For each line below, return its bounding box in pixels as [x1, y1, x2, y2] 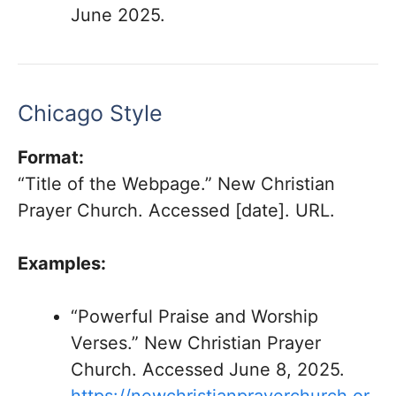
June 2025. [71, 4, 165, 26]
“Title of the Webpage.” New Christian [18, 173, 335, 194]
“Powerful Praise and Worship [71, 306, 318, 327]
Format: [18, 147, 84, 168]
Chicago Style [18, 100, 163, 126]
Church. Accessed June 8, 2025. [71, 359, 345, 380]
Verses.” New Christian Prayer [71, 332, 321, 354]
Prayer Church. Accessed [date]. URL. [18, 200, 335, 221]
